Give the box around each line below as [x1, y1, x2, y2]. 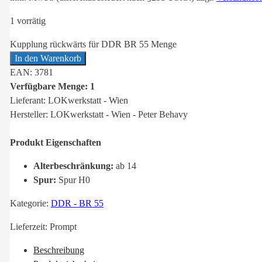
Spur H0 [56, 175, 90, 185]
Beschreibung [33, 245, 84, 256]
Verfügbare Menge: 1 [10, 81, 95, 92]
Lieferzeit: [10, 222, 50, 232]
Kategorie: [10, 198, 51, 209]
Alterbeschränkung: [33, 161, 113, 171]
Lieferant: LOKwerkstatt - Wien [10, 95, 128, 106]
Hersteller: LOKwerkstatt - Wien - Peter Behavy [10, 109, 188, 120]
